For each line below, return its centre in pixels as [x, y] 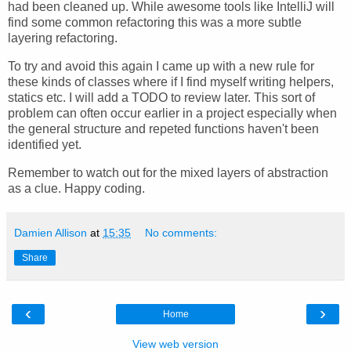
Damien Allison [51, 232]
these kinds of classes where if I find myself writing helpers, [171, 81]
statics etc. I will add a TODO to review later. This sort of [161, 97]
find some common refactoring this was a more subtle [155, 22]
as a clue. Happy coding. [76, 188]
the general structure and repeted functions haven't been [163, 128]
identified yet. [45, 144]
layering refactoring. [63, 38]
